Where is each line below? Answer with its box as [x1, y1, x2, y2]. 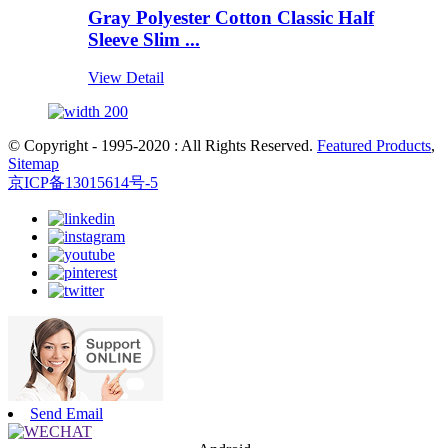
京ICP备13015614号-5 [8, 174, 158, 192]
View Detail [88, 69, 164, 87]
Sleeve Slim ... [88, 28, 200, 50]
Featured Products [317, 137, 431, 155]
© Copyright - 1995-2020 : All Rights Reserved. [8, 137, 317, 155]
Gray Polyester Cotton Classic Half [88, 6, 374, 28]
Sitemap [8, 155, 59, 173]
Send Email [30, 405, 103, 423]
